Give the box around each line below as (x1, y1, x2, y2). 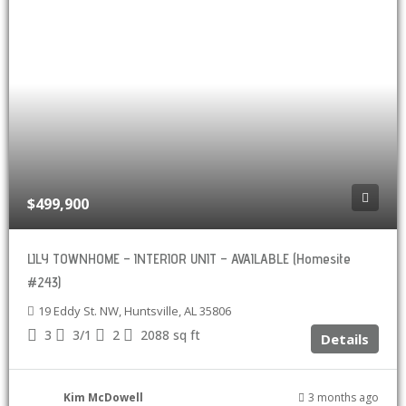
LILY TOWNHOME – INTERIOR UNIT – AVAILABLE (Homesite (27, 250, 351, 267)
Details (321, 330, 369, 348)
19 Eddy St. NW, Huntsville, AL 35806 (38, 303, 231, 319)
